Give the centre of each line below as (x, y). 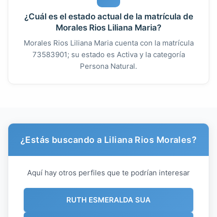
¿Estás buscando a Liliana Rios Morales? (108, 139)
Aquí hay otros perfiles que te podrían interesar (108, 172)
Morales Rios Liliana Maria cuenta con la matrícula (108, 43)
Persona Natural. (108, 66)
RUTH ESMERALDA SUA (108, 200)
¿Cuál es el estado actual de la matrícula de (108, 16)
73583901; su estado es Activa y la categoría (108, 54)
